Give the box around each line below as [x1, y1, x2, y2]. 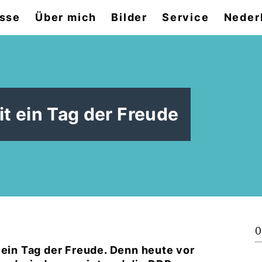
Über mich [35, 11, 97, 23]
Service [162, 11, 209, 23]
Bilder [111, 11, 148, 23]
